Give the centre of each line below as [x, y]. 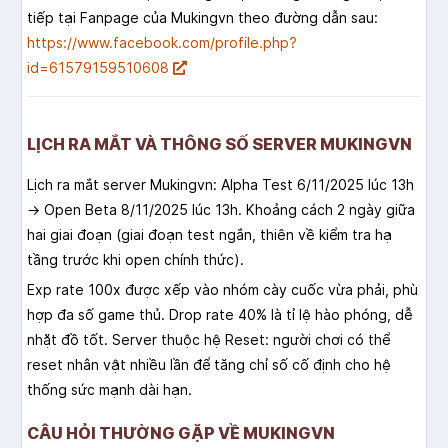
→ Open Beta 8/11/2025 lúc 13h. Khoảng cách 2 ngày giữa [221, 210]
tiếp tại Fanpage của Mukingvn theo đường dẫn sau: [202, 18]
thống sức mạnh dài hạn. [109, 390]
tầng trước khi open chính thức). [135, 260]
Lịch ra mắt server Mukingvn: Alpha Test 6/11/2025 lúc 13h [220, 185]
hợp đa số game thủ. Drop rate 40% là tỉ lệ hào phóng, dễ [220, 315]
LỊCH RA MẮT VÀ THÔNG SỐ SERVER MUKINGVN [219, 144]
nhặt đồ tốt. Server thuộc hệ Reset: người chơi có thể [208, 340]
